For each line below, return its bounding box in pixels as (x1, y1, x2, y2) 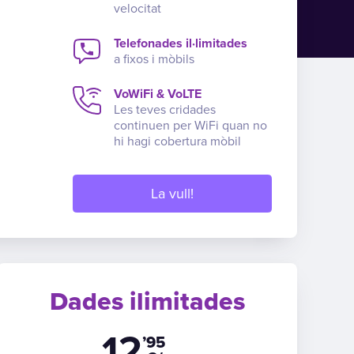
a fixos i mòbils (114, 51, 194, 67)
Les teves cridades (114, 102, 216, 118)
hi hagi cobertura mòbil (114, 134, 241, 149)
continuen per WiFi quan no (114, 118, 267, 134)
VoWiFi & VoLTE (114, 86, 201, 102)
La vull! (151, 184, 194, 202)
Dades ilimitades (50, 286, 246, 317)
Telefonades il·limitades (114, 36, 247, 51)
